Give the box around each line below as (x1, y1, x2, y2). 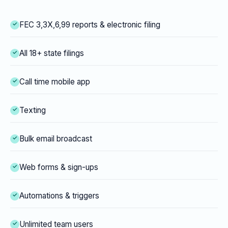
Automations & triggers (19, 191, 99, 201)
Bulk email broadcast (19, 134, 92, 144)
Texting (19, 105, 46, 116)
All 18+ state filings (19, 48, 84, 59)
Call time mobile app (19, 77, 90, 87)
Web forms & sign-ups (19, 162, 98, 173)
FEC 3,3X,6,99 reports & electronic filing (19, 20, 160, 30)
